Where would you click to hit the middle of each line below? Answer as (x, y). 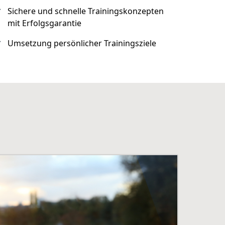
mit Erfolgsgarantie (45, 23)
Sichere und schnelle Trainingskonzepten (86, 11)
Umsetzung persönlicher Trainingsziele (82, 43)
